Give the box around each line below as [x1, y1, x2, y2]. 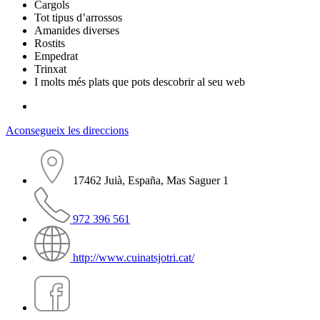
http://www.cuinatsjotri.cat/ [73, 251, 194, 264]
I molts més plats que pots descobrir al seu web [34, 76, 245, 89]
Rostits [34, 37, 65, 50]
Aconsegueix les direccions [6, 124, 129, 137]
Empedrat [34, 50, 78, 63]
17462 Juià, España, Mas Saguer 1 [73, 174, 229, 187]
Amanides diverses [34, 24, 119, 37]
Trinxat [34, 63, 66, 76]
